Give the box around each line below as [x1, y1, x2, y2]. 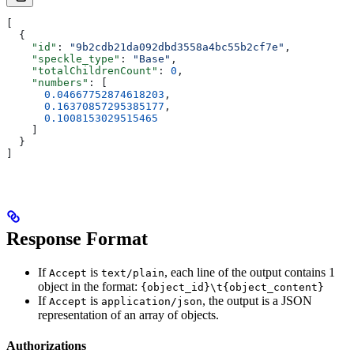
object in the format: [38, 280, 141, 294]
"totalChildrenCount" [6, 65, 158, 77]
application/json [101, 296, 202, 308]
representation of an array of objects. [38, 308, 219, 322]
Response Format [6, 228, 148, 250]
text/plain [101, 267, 164, 280]
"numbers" [6, 77, 88, 89]
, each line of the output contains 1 [164, 265, 335, 280]
